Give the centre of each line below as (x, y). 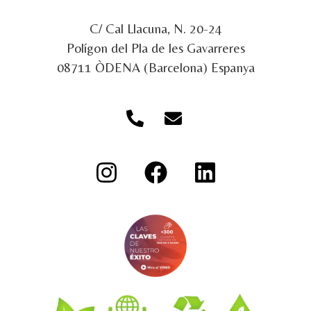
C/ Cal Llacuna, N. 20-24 (155, 29)
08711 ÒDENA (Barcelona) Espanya (155, 68)
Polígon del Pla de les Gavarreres (155, 48)
